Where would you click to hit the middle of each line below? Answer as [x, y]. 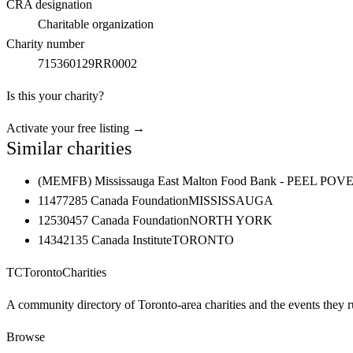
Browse [26, 337]
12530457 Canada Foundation [113, 220]
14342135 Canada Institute [105, 240]
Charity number [45, 44]
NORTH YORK [231, 220]
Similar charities [69, 148]
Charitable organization [96, 24]
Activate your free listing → [76, 128]
